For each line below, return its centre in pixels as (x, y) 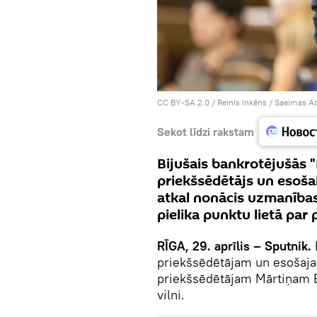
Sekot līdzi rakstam (206, 131)
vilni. (171, 295)
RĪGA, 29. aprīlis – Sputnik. (234, 246)
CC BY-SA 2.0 (183, 102)
